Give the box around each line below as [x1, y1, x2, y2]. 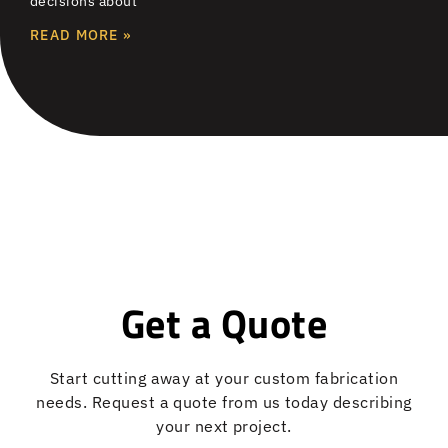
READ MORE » [30, 26, 132, 45]
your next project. [156, 416, 292, 437]
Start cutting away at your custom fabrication [49, 368, 399, 389]
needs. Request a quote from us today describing [36, 392, 412, 413]
